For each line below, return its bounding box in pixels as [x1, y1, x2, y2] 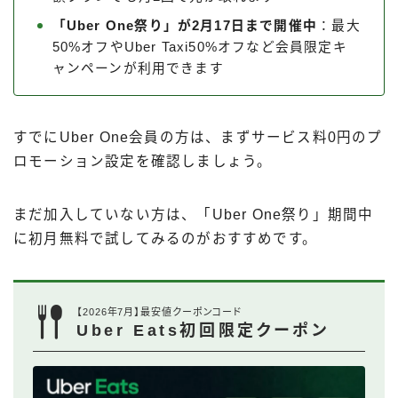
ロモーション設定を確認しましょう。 [13, 154, 273, 170]
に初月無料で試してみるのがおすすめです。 [13, 231, 317, 247]
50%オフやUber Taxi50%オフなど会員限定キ [52, 40, 347, 55]
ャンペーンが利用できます [52, 61, 224, 76]
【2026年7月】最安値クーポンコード [76, 306, 243, 317]
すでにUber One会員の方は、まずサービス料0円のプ [13, 130, 383, 146]
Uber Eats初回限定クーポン [76, 321, 330, 339]
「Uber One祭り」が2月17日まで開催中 [52, 19, 318, 34]
